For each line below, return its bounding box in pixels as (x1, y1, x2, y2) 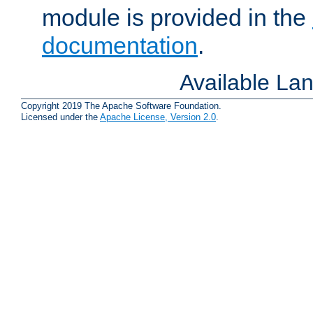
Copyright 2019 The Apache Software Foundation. (21, 101, 221, 112)
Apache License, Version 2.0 (100, 112, 216, 123)
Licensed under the (21, 112, 100, 123)
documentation (42, 32, 198, 59)
